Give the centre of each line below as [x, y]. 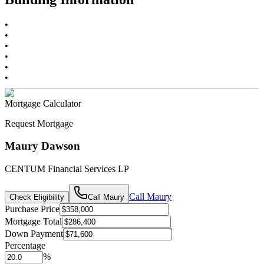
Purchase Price [32, 209]
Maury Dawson [42, 146]
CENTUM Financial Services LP [67, 169]
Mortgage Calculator [43, 103]
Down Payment [34, 234]
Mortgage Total [33, 222]
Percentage [25, 246]
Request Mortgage [39, 123]
